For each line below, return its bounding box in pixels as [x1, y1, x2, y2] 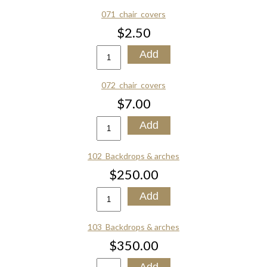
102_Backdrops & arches [88, 151, 179, 161]
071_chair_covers [101, 9, 166, 19]
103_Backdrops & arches [88, 222, 179, 232]
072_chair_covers [101, 80, 166, 90]
